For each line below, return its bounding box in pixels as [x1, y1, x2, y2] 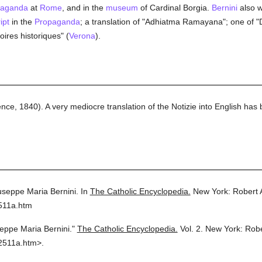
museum [105, 3, 138, 12]
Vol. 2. [180, 224, 203, 233]
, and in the [61, 3, 106, 12]
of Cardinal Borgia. [137, 3, 212, 12]
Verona [68, 31, 95, 40]
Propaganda [34, 17, 80, 26]
